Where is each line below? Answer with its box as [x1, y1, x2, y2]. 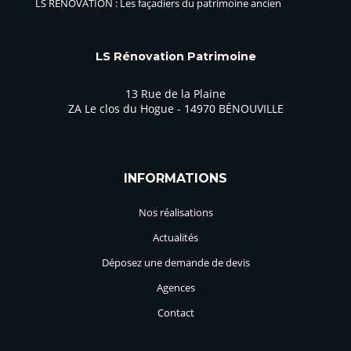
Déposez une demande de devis [101, 255, 250, 270]
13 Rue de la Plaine [125, 86, 226, 102]
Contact [157, 305, 194, 320]
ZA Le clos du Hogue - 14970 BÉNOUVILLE [67, 101, 284, 117]
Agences [156, 280, 195, 295]
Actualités [153, 230, 198, 244]
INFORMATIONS [124, 171, 227, 186]
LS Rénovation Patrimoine [95, 49, 256, 64]
